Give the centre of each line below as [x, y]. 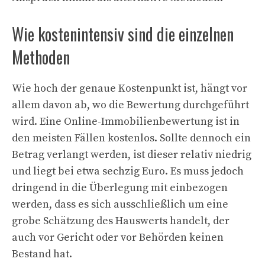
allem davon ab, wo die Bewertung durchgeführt [130, 105]
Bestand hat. [42, 254]
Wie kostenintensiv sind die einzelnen [123, 34]
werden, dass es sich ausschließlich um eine [120, 204]
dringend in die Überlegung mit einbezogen [120, 188]
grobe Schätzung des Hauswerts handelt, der [121, 221]
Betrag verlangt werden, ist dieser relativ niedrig [132, 155]
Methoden [41, 57]
